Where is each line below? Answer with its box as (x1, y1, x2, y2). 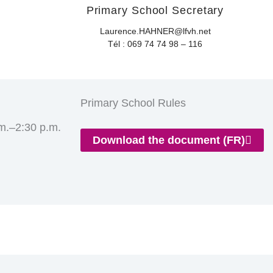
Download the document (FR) (93, 134, 245, 147)
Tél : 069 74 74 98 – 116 (108, 38, 202, 49)
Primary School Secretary (86, 4, 224, 16)
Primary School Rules (80, 97, 186, 110)
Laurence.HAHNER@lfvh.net (99, 26, 211, 36)
